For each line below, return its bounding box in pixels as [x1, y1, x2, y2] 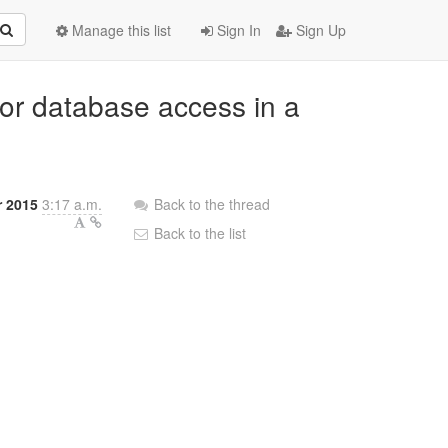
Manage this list [68, 20, 171, 40]
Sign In [213, 20, 261, 40]
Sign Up [292, 20, 346, 40]
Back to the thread [154, 194, 271, 214]
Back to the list [150, 223, 247, 243]
